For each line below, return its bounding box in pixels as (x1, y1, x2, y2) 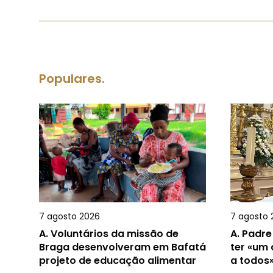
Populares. (39, 69, 105, 87)
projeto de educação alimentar (39, 253, 196, 268)
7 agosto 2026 (39, 210, 100, 223)
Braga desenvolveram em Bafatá (39, 240, 206, 255)
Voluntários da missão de (51, 227, 179, 241)
